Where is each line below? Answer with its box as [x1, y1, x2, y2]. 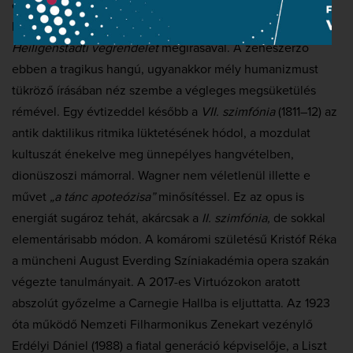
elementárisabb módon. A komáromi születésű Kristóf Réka [12, 233, 336, 247]
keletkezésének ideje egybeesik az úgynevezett [12, 20, 278, 34]
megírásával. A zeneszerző [158, 42, 309, 55]
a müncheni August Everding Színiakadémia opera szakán [12, 255, 329, 268]
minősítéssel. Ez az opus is [155, 191, 304, 204]
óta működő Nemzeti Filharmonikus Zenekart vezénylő [12, 318, 313, 332]
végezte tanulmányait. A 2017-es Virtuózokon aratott [12, 276, 300, 289]
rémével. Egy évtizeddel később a [12, 106, 201, 119]
